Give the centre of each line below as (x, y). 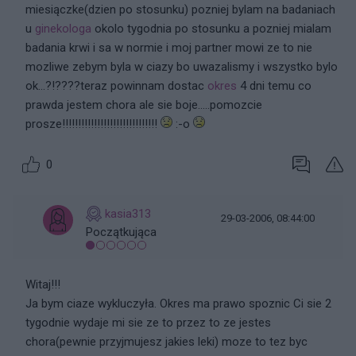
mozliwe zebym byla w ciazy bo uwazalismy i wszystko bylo (182, 67)
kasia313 (128, 214)
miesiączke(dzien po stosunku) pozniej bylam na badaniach (180, 10)
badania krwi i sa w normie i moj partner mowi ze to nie (169, 48)
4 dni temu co (274, 86)
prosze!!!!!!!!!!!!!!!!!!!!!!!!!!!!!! (93, 124)
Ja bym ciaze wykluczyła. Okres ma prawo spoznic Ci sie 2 (178, 304)
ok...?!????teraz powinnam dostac (116, 86)
